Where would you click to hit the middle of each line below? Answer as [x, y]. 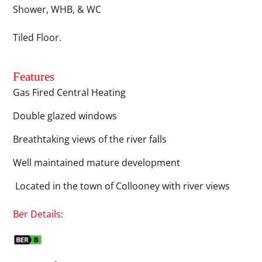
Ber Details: [38, 214]
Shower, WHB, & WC [57, 9]
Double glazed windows [65, 116]
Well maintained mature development [97, 162]
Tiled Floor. [37, 37]
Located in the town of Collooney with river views [122, 186]
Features [34, 76]
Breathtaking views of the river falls [90, 139]
